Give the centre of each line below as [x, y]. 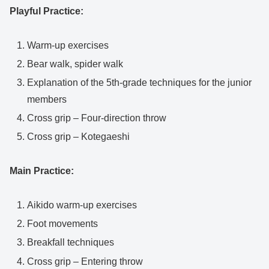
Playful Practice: [47, 11]
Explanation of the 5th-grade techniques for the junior [140, 82]
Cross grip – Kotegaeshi [79, 137]
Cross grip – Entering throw [85, 261]
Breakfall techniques [71, 243]
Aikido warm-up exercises [82, 205]
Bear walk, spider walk [75, 64]
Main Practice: [42, 171]
